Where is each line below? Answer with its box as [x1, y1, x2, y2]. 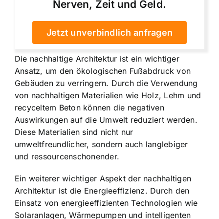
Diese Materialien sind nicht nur [15, 127, 133, 137]
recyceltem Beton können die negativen [15, 102, 164, 112]
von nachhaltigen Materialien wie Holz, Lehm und [15, 90, 201, 100]
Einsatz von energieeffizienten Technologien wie [15, 197, 198, 208]
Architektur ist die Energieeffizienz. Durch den [15, 185, 190, 196]
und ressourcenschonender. [15, 151, 120, 161]
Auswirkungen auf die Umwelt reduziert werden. [15, 114, 197, 125]
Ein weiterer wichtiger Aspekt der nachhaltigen [15, 173, 192, 183]
